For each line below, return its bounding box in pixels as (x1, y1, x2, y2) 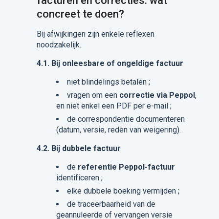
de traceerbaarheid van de (66, 199, 155, 209)
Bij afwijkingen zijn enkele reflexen (36, 29, 154, 39)
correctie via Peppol (119, 90, 195, 100)
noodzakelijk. (36, 40, 81, 49)
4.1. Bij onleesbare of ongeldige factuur (36, 59, 183, 68)
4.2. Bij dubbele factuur (36, 144, 121, 153)
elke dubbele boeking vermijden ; (66, 186, 179, 196)
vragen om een (66, 90, 119, 100)
